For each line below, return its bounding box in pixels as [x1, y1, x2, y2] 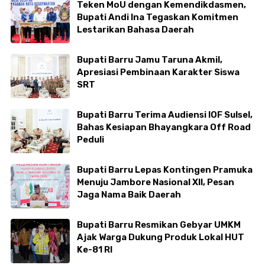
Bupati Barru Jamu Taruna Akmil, [77, 54, 222, 66]
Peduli [77, 134, 104, 146]
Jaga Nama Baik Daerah [77, 189, 181, 201]
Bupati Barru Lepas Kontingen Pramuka [77, 164, 253, 176]
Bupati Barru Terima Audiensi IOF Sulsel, [77, 109, 253, 121]
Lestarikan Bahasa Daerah [77, 24, 194, 35]
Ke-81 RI [77, 244, 112, 256]
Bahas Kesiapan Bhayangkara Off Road [77, 122, 251, 133]
